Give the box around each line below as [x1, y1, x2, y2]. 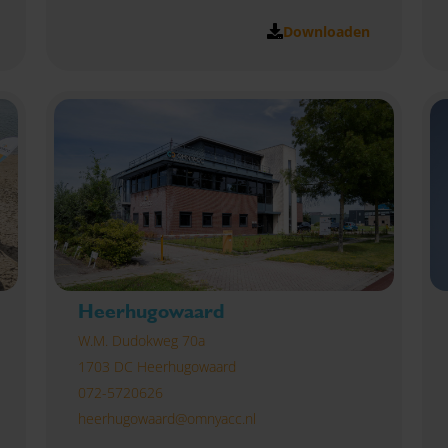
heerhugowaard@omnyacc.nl [77, 408, 256, 428]
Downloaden [283, 21, 371, 41]
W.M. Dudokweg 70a [77, 330, 205, 350]
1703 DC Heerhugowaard [77, 356, 236, 376]
